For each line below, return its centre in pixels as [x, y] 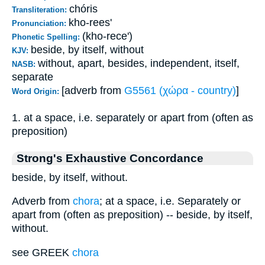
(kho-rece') [107, 36]
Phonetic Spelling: [47, 37]
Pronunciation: [40, 23]
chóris [83, 9]
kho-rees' [90, 22]
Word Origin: [37, 91]
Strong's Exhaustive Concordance [110, 158]
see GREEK [42, 252]
